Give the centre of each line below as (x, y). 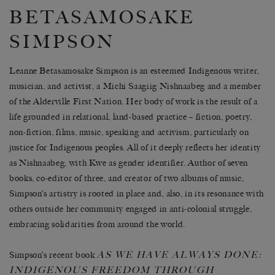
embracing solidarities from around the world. (97, 224)
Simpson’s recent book (53, 255)
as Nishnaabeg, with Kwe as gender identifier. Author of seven (129, 163)
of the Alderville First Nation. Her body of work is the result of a (134, 101)
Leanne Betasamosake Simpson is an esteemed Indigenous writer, (135, 71)
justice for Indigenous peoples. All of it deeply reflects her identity (135, 147)
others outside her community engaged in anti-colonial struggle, (131, 209)
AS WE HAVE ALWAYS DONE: (180, 254)
